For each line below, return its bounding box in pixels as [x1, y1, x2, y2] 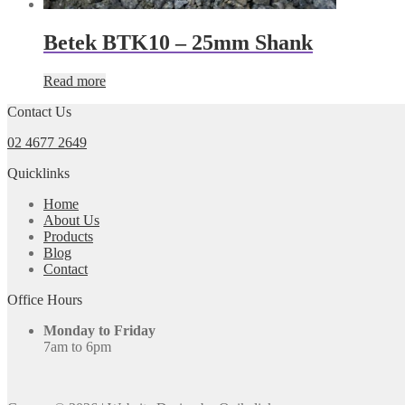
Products [43, 228, 93, 244]
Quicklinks [7, 165, 70, 181]
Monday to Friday [43, 322, 155, 338]
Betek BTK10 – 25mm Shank [43, 31, 313, 55]
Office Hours [7, 291, 82, 307]
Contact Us [7, 103, 71, 119]
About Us [43, 212, 99, 228]
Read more [43, 72, 106, 89]
